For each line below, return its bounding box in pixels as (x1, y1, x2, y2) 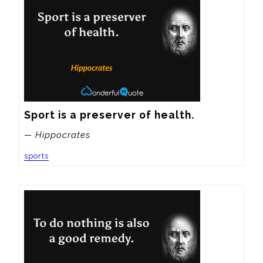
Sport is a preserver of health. (24, 108, 194, 121)
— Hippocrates (24, 129, 90, 140)
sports (24, 151, 49, 160)
